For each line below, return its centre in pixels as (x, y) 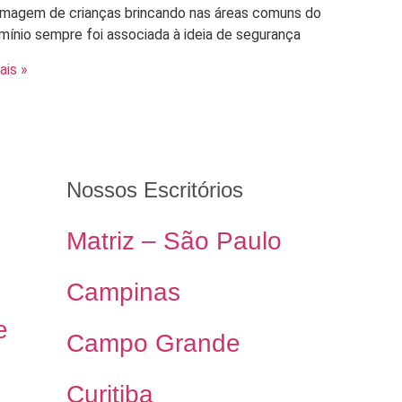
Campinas (123, 292)
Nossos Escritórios (155, 189)
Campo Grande (153, 343)
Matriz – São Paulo (174, 240)
